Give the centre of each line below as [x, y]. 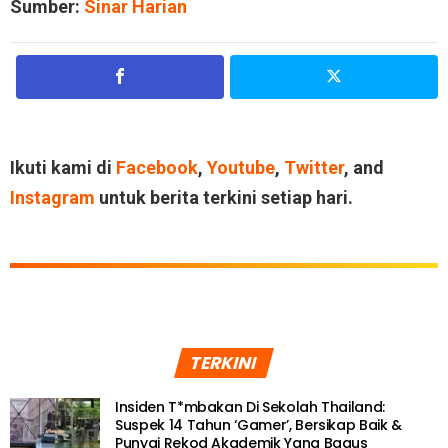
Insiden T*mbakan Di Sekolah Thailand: [250, 406]
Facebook [157, 167]
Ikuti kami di [63, 167]
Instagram [52, 197]
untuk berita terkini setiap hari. [224, 197]
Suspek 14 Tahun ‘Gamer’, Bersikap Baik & [258, 424]
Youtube [241, 167]
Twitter [314, 167]
